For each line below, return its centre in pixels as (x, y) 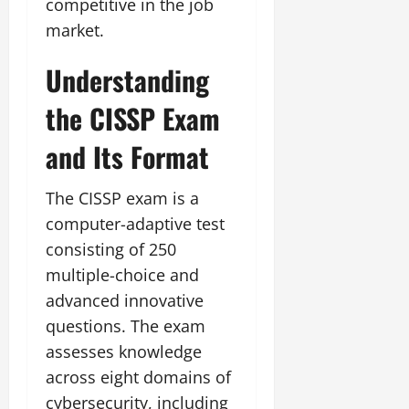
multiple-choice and (122, 274)
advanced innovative (125, 300)
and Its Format (127, 156)
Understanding (127, 79)
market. (75, 30)
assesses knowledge (124, 351)
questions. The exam (126, 325)
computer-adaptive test (135, 223)
